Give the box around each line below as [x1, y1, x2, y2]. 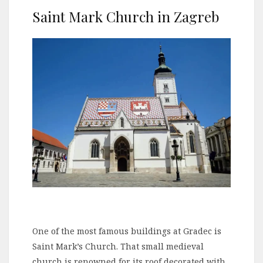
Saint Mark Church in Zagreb [32, 7, 219, 26]
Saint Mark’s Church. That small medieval [32, 241, 204, 252]
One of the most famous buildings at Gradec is [32, 225, 221, 237]
